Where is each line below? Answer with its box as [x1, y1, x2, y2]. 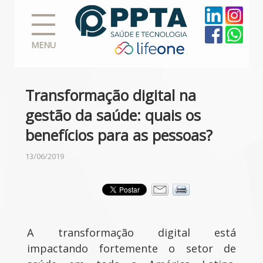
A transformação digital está [27, 225, 236, 240]
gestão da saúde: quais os [25, 105, 201, 125]
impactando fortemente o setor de [27, 241, 236, 256]
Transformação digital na [25, 85, 196, 105]
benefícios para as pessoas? [25, 125, 213, 145]
